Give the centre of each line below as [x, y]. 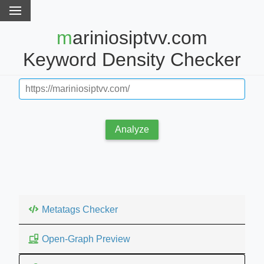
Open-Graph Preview [86, 239]
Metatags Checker [80, 209]
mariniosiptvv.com [65, 38]
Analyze [132, 129]
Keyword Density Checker [132, 60]
